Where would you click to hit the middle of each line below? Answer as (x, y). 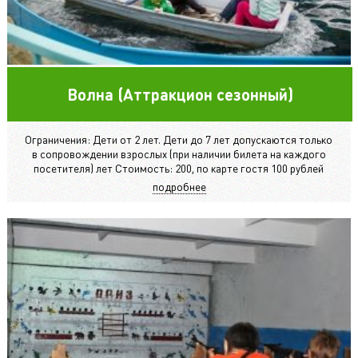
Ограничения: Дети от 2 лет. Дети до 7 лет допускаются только (179, 139)
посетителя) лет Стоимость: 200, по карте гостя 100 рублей (179, 167)
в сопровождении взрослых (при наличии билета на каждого (179, 153)
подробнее (179, 186)
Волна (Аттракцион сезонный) (180, 94)
